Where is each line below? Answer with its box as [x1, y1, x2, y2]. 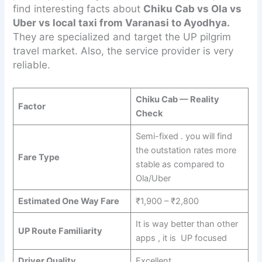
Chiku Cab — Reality [135, 94, 219, 105]
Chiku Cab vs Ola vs [143, 2, 242, 15]
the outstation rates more [135, 144, 236, 156]
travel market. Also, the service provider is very [13, 44, 234, 57]
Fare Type [18, 151, 60, 163]
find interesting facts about [13, 2, 144, 15]
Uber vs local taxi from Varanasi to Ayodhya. [13, 16, 230, 29]
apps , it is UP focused [135, 232, 227, 243]
